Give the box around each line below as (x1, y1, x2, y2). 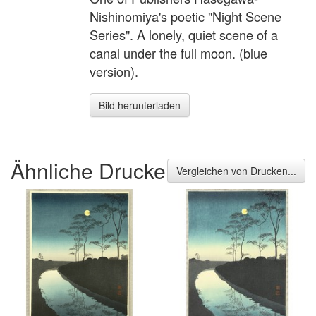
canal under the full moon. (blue (90, 44, 267, 63)
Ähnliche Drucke (11, 154, 166, 186)
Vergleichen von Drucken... (176, 163, 296, 178)
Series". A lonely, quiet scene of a (90, 25, 278, 44)
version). (90, 62, 138, 81)
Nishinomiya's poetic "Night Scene (90, 7, 281, 26)
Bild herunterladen (99, 98, 181, 113)
